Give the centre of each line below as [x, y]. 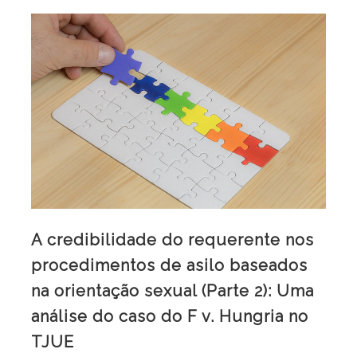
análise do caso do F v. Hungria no [170, 317]
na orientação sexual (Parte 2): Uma [173, 291]
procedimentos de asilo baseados [169, 266]
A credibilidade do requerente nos [173, 240]
